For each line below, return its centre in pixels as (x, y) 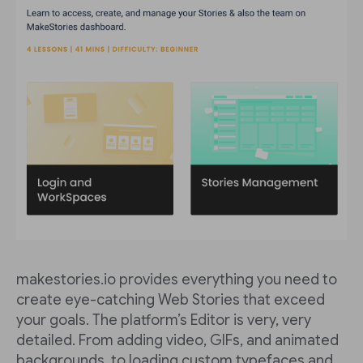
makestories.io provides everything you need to (177, 280)
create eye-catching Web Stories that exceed (171, 300)
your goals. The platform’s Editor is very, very (164, 320)
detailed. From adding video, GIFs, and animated (177, 341)
